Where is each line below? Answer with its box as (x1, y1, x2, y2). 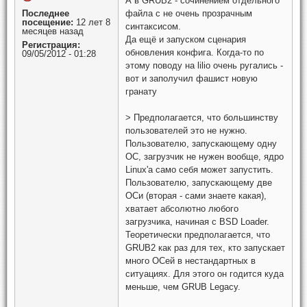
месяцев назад (22, 25, 84, 36)
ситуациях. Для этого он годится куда (125, 269, 284, 280)
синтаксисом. (125, 21, 181, 32)
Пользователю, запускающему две (125, 177, 272, 188)
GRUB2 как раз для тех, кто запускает (125, 243, 285, 254)
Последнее (22, 8, 69, 19)
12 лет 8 (73, 16, 110, 27)
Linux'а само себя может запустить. (125, 164, 273, 175)
